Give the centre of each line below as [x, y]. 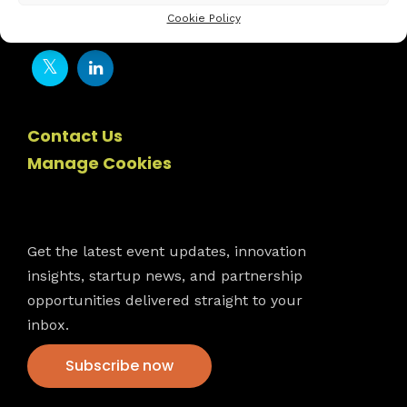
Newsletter [74, 208]
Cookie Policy [203, 18]
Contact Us [75, 136]
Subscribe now [119, 365]
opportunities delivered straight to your [165, 300]
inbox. [48, 325]
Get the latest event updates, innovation [167, 251]
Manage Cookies [99, 163]
